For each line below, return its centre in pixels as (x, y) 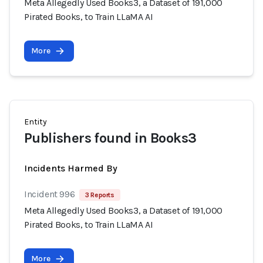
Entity (36, 122)
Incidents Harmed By (71, 168)
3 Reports (100, 195)
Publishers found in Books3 (110, 138)
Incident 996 (50, 194)
